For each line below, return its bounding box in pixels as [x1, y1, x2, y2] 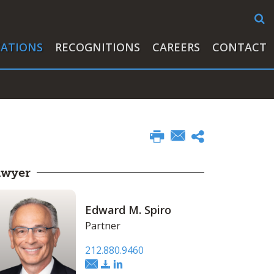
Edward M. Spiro [84, 202, 171, 217]
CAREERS [152, 40, 200, 54]
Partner [84, 219, 120, 232]
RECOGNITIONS [55, 40, 140, 54]
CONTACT [212, 40, 267, 54]
